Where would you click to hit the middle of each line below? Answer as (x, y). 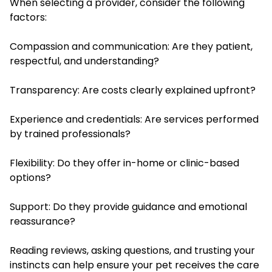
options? (30, 177)
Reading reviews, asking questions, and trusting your (132, 250)
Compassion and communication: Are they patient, (131, 46)
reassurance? (42, 221)
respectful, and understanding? (84, 61)
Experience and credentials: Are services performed (134, 119)
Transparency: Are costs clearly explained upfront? (133, 90)
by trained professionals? (70, 134)
